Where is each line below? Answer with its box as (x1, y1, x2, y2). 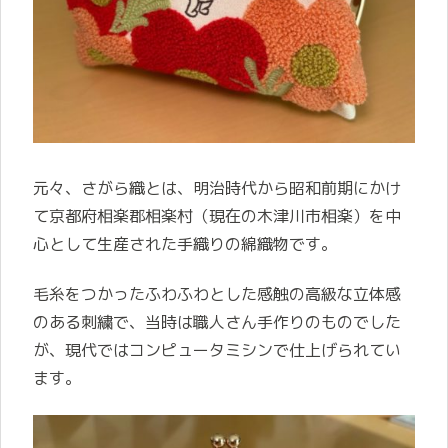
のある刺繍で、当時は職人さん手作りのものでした (33, 311, 401, 334)
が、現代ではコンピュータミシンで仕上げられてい (33, 339, 401, 362)
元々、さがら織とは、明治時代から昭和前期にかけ (33, 176, 401, 199)
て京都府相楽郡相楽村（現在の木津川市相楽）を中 (33, 204, 401, 227)
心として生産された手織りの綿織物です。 (33, 232, 337, 255)
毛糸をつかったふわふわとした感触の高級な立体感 (33, 283, 401, 306)
